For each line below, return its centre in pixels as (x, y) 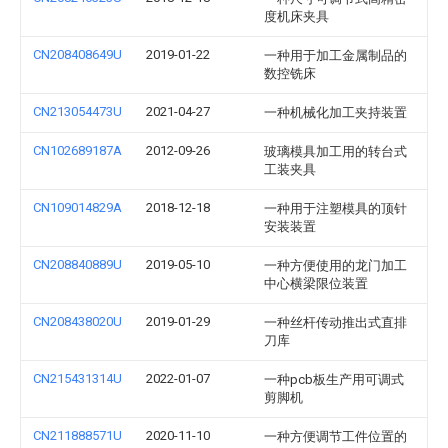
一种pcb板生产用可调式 (334, 379)
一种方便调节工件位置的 (335, 436)
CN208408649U (77, 54)
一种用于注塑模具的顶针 (335, 208)
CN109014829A (77, 207)
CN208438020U (77, 321)
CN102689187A (77, 150)
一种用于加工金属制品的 (335, 55)
